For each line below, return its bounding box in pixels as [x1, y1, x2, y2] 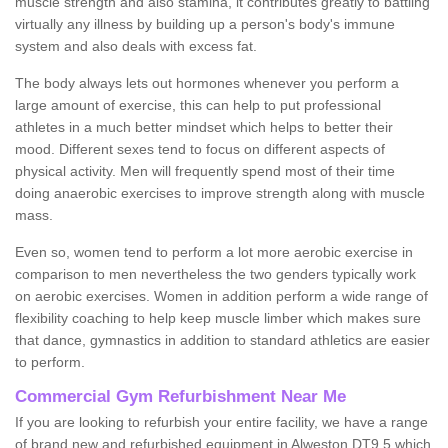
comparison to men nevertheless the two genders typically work [15, 265, 416, 282]
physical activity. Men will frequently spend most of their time [15, 162, 395, 179]
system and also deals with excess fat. [15, 37, 257, 54]
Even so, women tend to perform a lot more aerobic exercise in [15, 243, 413, 260]
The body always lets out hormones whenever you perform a [15, 74, 399, 91]
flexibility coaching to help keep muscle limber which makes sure [15, 309, 421, 326]
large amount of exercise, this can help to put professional [15, 96, 381, 113]
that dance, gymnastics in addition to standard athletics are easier [15, 331, 430, 348]
